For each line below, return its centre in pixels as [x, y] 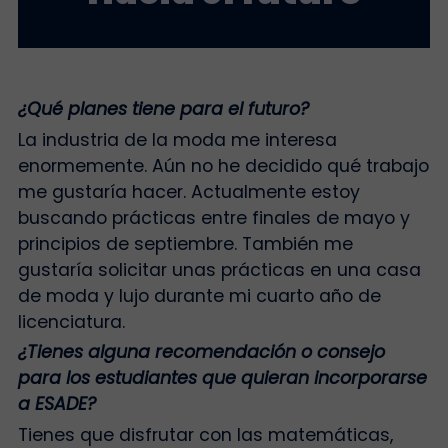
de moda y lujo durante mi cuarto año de [199, 295]
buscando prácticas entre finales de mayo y [213, 217]
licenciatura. [71, 321]
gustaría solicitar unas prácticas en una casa [219, 269]
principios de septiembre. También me [185, 243]
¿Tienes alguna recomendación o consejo [201, 352]
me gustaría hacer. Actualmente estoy [188, 191]
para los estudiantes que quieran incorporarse [222, 378]
